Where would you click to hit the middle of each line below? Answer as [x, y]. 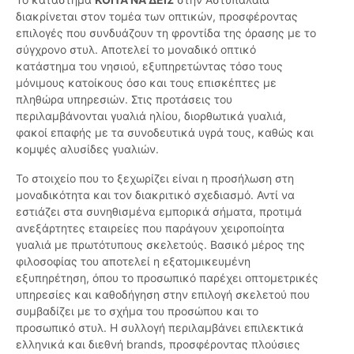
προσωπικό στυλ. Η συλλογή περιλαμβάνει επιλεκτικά [160, 328]
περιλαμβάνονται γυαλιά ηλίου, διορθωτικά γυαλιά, [151, 116]
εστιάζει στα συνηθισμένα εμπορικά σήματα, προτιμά [159, 212]
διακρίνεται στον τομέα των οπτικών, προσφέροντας [157, 17]
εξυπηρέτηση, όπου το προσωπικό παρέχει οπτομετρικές [167, 278]
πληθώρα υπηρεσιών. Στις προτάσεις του [124, 100]
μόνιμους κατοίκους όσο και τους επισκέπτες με [146, 83]
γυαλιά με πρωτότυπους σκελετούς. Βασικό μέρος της [160, 245]
